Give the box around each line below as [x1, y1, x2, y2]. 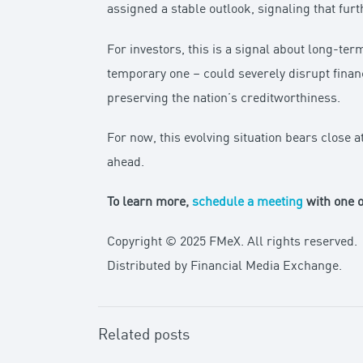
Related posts [98, 327, 190, 344]
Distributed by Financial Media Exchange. [107, 260, 343, 274]
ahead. [107, 156, 145, 169]
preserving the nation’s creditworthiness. [107, 92, 341, 105]
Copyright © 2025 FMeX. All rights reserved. [107, 236, 358, 250]
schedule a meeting [192, 195, 304, 209]
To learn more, [107, 195, 193, 209]
